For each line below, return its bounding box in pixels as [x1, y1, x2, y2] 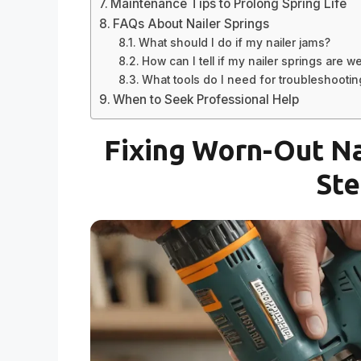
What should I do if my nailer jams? [138, 36, 330, 50]
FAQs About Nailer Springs [113, 16, 270, 32]
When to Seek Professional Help [113, 92, 300, 108]
